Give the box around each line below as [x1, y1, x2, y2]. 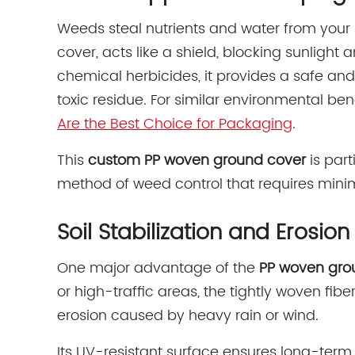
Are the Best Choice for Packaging [57, 112, 292, 136]
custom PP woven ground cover [88, 148, 306, 172]
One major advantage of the [57, 256, 259, 280]
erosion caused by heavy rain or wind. [57, 303, 319, 327]
